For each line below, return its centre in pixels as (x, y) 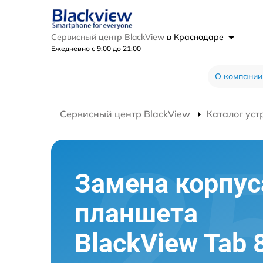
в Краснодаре (196, 37)
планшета (136, 213)
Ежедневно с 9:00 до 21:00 (96, 48)
